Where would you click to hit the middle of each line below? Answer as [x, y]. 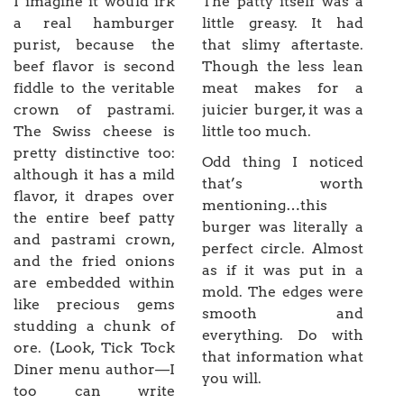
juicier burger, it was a [283, 110]
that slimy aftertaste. [283, 45]
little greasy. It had [283, 23]
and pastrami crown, [94, 240]
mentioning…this [265, 206]
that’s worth [283, 184]
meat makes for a [283, 88]
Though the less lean [283, 67]
